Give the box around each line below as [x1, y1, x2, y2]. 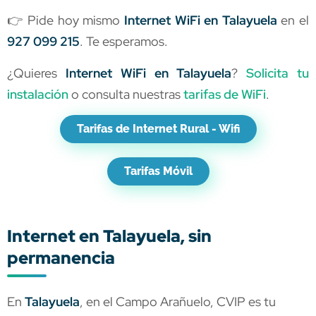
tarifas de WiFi [183, 85, 266, 102]
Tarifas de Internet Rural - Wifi [76, 122, 240, 136]
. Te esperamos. [80, 33, 168, 50]
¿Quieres [7, 64, 66, 81]
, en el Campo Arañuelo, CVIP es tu [80, 293, 276, 310]
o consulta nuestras [68, 85, 183, 102]
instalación [7, 85, 68, 102]
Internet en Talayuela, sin [7, 225, 212, 248]
